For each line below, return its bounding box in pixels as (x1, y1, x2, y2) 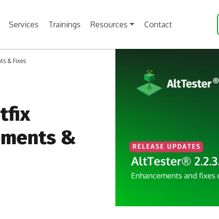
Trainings (48, 20, 81, 29)
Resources (90, 20, 128, 29)
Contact (144, 20, 172, 29)
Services (9, 20, 39, 29)
